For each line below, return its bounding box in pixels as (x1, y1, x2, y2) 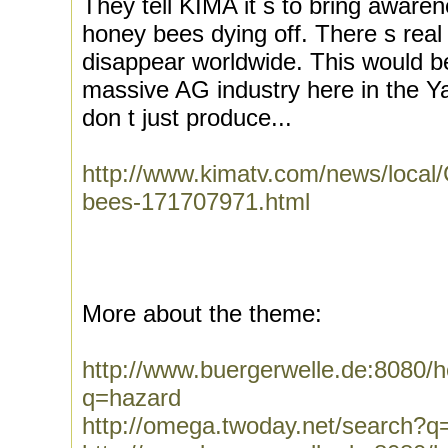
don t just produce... (82, 104, 292, 131)
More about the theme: (82, 300, 322, 327)
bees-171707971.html (82, 188, 310, 215)
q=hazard (82, 384, 181, 411)
